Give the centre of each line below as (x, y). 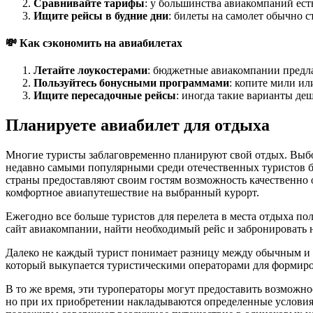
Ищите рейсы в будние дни (101, 15)
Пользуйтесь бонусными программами (131, 83)
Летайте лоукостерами (90, 71)
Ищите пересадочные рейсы (105, 96)
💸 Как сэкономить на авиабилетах (94, 43)
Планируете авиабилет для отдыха (138, 125)
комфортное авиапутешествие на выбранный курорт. (132, 192)
